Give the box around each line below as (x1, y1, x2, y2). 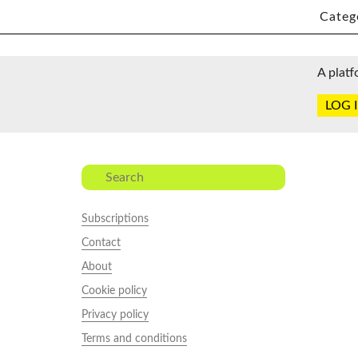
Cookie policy (82, 285, 147, 296)
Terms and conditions (82, 333, 187, 344)
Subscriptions (82, 213, 149, 225)
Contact (82, 237, 121, 249)
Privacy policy (82, 309, 149, 320)
